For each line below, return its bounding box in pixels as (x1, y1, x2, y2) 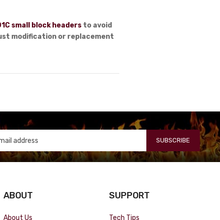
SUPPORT (109, 190, 150, 200)
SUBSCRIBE (156, 137, 191, 144)
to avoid (82, 21, 112, 29)
